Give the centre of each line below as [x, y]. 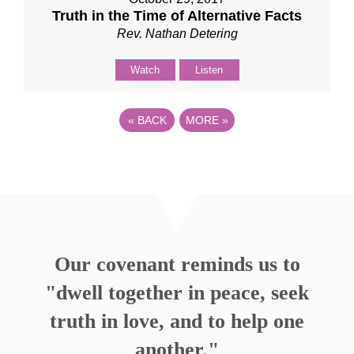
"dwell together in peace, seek [177, 293]
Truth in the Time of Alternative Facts [177, 16]
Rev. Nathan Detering [177, 34]
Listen [209, 70]
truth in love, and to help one [177, 321]
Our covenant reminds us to [177, 264]
